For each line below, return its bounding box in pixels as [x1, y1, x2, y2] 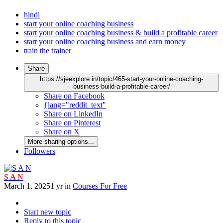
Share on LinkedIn [44, 110, 103, 118]
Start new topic [24, 208, 71, 217]
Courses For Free [73, 182, 127, 191]
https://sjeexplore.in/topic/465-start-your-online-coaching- [40, 75, 203, 83]
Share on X [44, 127, 80, 136]
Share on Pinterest [44, 118, 101, 127]
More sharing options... [28, 138, 94, 146]
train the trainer [24, 46, 71, 55]
